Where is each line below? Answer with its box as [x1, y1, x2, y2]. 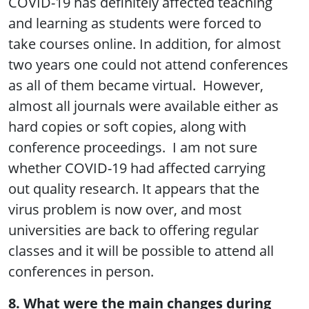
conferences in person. [8, 262, 154, 281]
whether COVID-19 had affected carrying [8, 159, 266, 178]
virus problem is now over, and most [8, 200, 241, 219]
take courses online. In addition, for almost [8, 34, 281, 54]
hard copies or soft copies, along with [8, 117, 246, 137]
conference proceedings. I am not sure [8, 138, 257, 157]
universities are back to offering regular [8, 221, 259, 240]
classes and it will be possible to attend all [8, 241, 274, 261]
